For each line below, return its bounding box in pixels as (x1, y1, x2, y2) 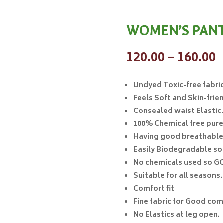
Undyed (133, 79, 162, 92)
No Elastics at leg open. (133, 208, 220, 221)
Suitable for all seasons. (133, 169, 222, 182)
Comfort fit (133, 182, 174, 195)
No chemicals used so (133, 156, 214, 169)
